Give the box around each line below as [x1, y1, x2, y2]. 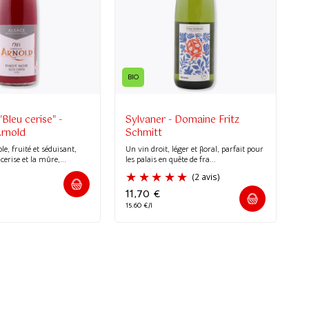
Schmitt [126, 124, 163, 141]
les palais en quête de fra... [126, 153, 217, 164]
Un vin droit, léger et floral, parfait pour [126, 143, 264, 154]
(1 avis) [127, 61, 161, 74]
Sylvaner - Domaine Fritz [126, 111, 240, 128]
